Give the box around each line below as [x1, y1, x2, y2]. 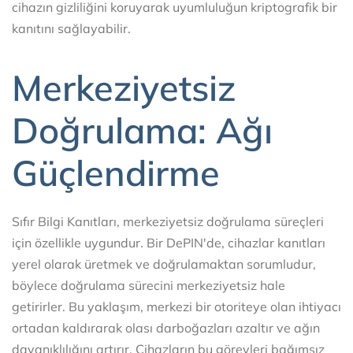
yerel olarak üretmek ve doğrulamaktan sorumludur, [12, 256, 316, 273]
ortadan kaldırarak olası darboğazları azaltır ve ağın [12, 320, 320, 336]
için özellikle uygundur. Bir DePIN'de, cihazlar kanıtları [12, 235, 325, 251]
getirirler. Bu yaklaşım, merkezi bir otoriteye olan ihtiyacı [12, 299, 341, 315]
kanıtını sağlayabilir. [12, 20, 131, 36]
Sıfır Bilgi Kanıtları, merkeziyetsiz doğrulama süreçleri [12, 214, 324, 230]
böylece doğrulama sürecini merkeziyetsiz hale [12, 277, 285, 294]
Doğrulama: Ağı [12, 107, 273, 152]
